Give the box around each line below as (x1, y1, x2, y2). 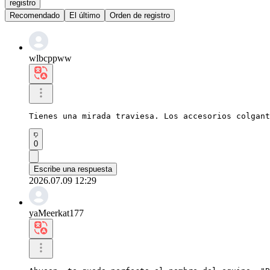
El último (69, 10, 100, 20)
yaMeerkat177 (29, 207, 84, 218)
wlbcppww (29, 52, 72, 63)
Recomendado (10, 10, 60, 20)
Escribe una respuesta (34, 164, 112, 174)
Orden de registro (110, 10, 170, 20)
